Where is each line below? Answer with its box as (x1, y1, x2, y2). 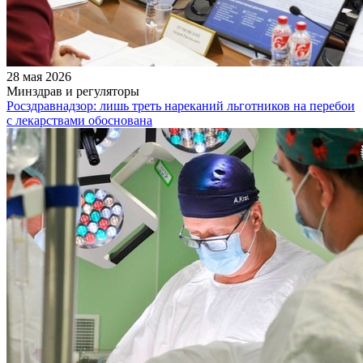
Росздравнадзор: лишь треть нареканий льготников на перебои (6, 98, 355, 113)
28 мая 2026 (6, 69, 71, 83)
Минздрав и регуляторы (6, 83, 139, 98)
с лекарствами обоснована (6, 113, 152, 127)
